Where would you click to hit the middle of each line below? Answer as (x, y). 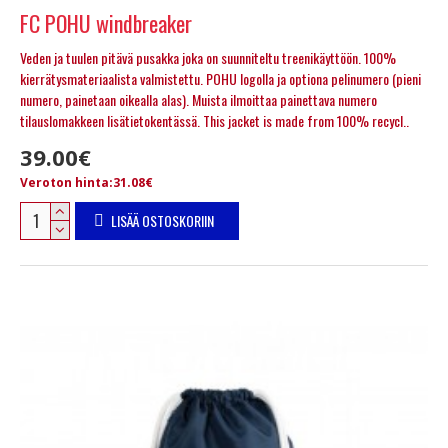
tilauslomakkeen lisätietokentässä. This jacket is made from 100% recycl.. (214, 120)
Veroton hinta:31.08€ (86, 182)
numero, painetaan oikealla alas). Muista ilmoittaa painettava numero (198, 99)
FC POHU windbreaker (106, 22)
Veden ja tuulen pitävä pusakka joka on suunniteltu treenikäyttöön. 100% (208, 57)
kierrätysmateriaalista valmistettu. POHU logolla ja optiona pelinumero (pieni (220, 78)
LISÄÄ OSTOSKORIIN (162, 220)
